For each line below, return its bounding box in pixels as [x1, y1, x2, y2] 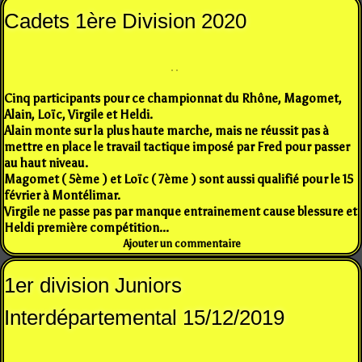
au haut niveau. [4, 155, 88, 170]
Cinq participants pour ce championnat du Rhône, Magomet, [4, 90, 342, 106]
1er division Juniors [4, 272, 182, 297]
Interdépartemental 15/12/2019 [4, 305, 284, 330]
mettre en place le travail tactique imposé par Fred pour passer [4, 139, 350, 154]
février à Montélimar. [4, 187, 120, 203]
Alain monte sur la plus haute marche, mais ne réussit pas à [4, 123, 329, 138]
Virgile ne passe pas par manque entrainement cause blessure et [4, 204, 357, 219]
